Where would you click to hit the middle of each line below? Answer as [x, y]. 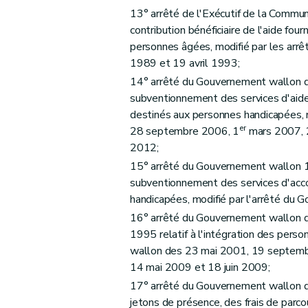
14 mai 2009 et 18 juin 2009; [200, 268]
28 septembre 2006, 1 [185, 131]
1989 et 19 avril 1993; [185, 63]
